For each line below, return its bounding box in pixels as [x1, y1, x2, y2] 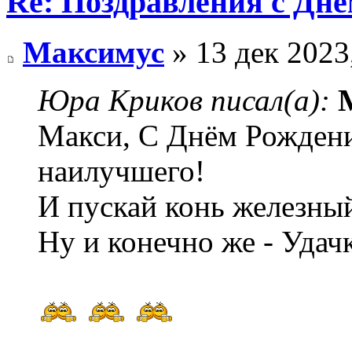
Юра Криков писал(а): [38, 83, 330, 118]
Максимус [23, 35, 164, 70]
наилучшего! [38, 154, 205, 189]
